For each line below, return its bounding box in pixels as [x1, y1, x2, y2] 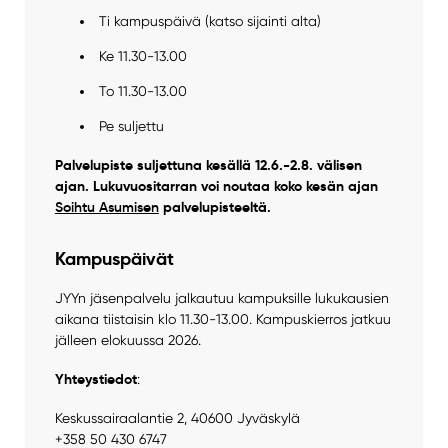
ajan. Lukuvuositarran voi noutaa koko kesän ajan [54, 176, 378, 195]
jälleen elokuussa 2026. [54, 331, 201, 348]
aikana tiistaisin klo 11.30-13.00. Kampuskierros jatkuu [54, 310, 391, 327]
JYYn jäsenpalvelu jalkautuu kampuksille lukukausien [54, 289, 389, 306]
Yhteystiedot [54, 370, 137, 389]
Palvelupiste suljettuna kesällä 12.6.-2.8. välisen [54, 155, 362, 174]
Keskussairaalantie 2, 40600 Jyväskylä [54, 410, 300, 427]
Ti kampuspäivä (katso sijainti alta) [99, 12, 322, 29]
